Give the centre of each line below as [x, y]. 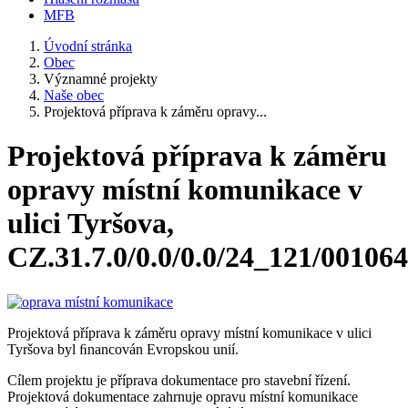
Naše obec [74, 95]
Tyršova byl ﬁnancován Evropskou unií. [123, 349]
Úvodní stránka [88, 46]
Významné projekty [101, 79]
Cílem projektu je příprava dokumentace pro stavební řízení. [179, 380]
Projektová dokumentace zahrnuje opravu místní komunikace [183, 396]
